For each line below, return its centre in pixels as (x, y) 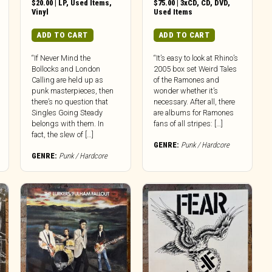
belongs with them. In (68, 124)
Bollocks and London (66, 69)
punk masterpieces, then (73, 91)
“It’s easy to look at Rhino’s (195, 58)
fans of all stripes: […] (188, 124)
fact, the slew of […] (63, 135)
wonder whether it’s (185, 91)
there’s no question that (70, 102)
